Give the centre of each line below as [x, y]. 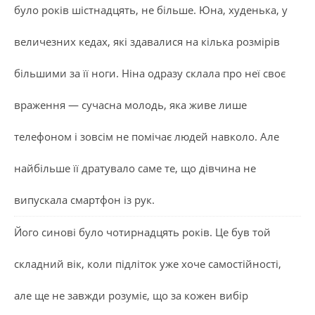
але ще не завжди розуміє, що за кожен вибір [131, 295]
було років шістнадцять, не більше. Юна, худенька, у [151, 9]
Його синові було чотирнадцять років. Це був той [142, 232]
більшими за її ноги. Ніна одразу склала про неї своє [150, 73]
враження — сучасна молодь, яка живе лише [130, 104]
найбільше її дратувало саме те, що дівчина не [135, 168]
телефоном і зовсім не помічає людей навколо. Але [147, 136]
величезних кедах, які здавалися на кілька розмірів [147, 41]
